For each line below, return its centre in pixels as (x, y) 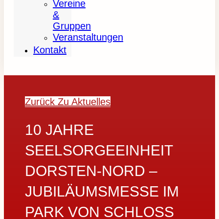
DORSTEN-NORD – (91, 171)
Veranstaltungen (88, 37)
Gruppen (72, 26)
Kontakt (50, 50)
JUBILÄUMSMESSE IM (102, 192)
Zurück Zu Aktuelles (68, 102)
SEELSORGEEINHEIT (99, 151)
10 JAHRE (60, 130)
